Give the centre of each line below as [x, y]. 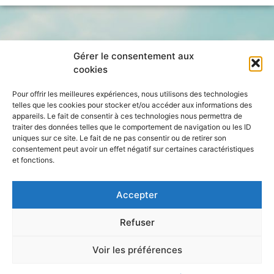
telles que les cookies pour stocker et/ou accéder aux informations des [132, 105]
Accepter [137, 194]
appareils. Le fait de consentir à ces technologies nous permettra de [127, 116]
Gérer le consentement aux [134, 56]
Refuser [137, 222]
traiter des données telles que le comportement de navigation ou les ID [132, 127]
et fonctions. [33, 160]
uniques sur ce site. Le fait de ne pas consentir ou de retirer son [119, 138]
